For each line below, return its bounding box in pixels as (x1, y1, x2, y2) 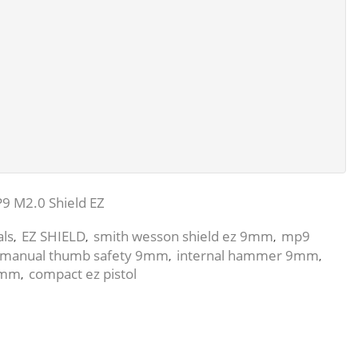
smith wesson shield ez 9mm (93, 226, 273, 245)
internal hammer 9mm (177, 245, 319, 265)
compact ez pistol (29, 264, 137, 283)
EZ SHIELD (22, 226, 86, 245)
